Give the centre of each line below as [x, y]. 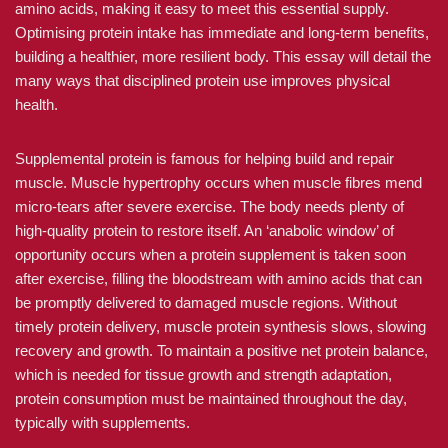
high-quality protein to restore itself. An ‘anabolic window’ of [204, 230]
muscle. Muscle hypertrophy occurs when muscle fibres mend [218, 182]
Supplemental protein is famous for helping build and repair [204, 158]
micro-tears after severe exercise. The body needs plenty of [209, 206]
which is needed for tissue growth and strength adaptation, [203, 374]
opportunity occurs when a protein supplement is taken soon [210, 254]
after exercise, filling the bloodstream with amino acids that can [218, 278]
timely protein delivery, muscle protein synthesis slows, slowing [220, 326]
